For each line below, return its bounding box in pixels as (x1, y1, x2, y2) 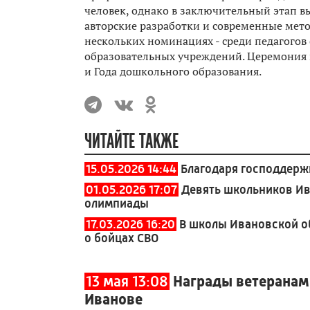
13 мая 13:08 (86, 273, 168, 291)
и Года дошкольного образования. (84, 64, 262, 80)
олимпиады (84, 197, 149, 211)
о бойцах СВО (84, 231, 158, 246)
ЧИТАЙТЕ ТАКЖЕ (84, 129, 179, 154)
